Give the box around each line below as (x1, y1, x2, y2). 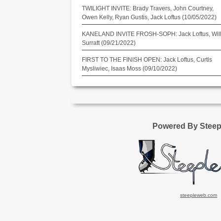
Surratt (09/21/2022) (81, 39, 136, 46)
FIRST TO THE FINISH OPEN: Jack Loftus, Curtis (81, 56, 212, 63)
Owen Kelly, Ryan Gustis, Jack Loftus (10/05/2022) (81, 14, 217, 21)
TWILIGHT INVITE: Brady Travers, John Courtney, (81, 5, 214, 12)
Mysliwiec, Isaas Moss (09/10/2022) (81, 65, 177, 72)
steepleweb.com (180, 192, 218, 198)
